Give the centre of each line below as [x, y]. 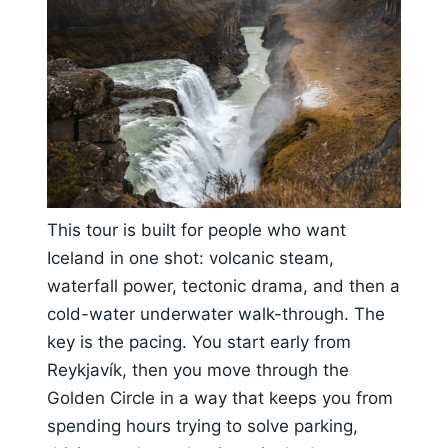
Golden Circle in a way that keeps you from [220, 397]
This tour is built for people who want [196, 229]
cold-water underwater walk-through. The [216, 313]
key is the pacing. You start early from [199, 341]
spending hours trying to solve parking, [202, 425]
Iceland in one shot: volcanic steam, [190, 257]
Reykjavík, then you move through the [198, 369]
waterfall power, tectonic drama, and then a [223, 285]
